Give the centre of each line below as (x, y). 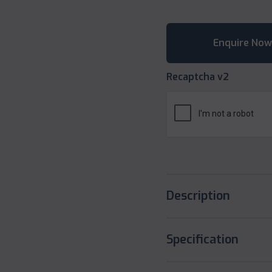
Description (198, 196)
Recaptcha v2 (198, 77)
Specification (202, 240)
